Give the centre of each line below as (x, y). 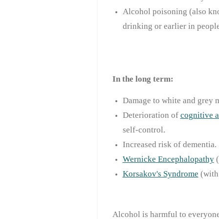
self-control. (144, 130)
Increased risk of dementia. (169, 144)
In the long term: (143, 79)
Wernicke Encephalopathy (168, 159)
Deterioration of (151, 115)
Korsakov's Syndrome (160, 174)
